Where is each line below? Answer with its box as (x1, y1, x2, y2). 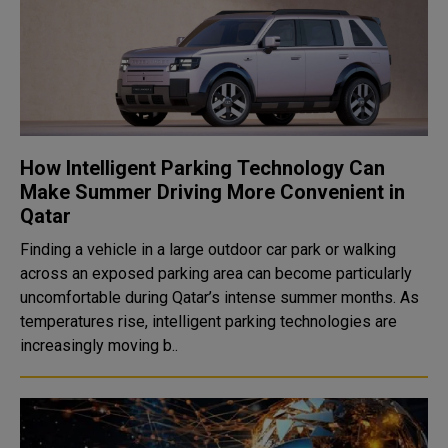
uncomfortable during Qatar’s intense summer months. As (20, 288, 419, 307)
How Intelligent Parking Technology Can (20, 156, 385, 180)
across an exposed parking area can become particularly (20, 264, 412, 283)
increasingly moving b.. (20, 336, 178, 355)
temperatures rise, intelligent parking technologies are (20, 312, 397, 331)
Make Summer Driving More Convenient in (20, 180, 405, 204)
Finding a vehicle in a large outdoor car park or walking (20, 240, 396, 259)
